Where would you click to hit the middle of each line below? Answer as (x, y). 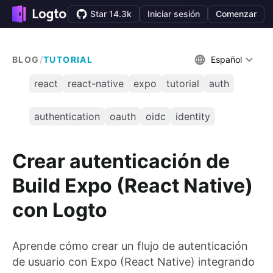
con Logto (60, 210)
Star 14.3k (111, 14)
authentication (67, 116)
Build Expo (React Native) (133, 185)
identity (193, 116)
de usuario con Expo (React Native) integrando (133, 262)
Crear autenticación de (121, 161)
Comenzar (236, 14)
